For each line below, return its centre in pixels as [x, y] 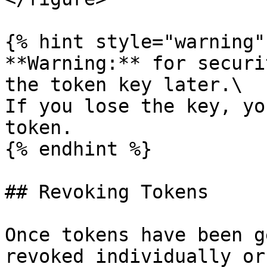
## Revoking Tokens [107, 192]
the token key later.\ [124, 85]
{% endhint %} [78, 149]
